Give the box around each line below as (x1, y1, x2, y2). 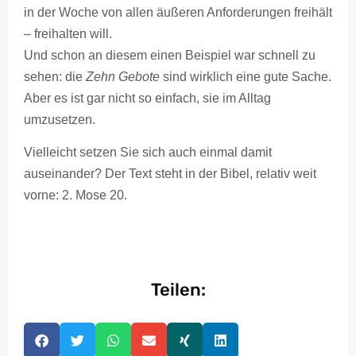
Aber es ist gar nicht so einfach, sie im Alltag (24, 91, 271, 105)
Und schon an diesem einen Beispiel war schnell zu (24, 48, 315, 62)
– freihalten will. (24, 26, 112, 41)
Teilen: (150, 278, 206, 300)
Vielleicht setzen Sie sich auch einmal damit (24, 145, 272, 160)
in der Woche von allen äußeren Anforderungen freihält (24, 5, 332, 19)
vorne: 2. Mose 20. (24, 188, 127, 203)
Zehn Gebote (86, 69, 160, 83)
